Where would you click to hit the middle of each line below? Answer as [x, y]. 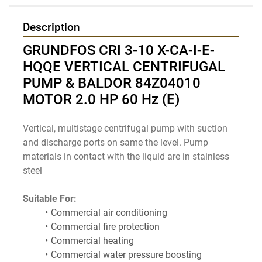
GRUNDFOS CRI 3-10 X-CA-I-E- [119, 51]
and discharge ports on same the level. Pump [116, 143]
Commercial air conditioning [109, 213]
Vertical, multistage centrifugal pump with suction [125, 129]
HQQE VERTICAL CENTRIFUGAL [124, 67]
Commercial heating [92, 241]
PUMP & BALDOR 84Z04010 [112, 83]
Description [51, 28]
